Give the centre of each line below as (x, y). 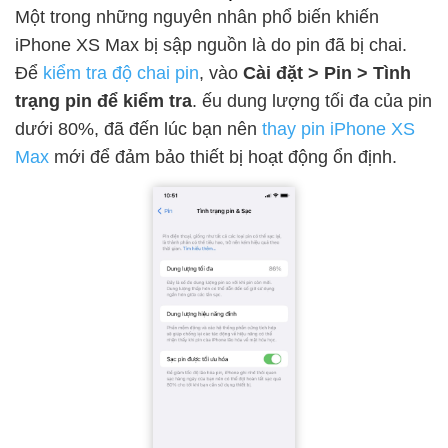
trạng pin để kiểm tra (103, 100)
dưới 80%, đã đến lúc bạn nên (138, 128)
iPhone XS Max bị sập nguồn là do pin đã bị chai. (211, 44)
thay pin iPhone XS (338, 128)
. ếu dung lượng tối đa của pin (312, 100)
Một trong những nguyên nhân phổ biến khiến (197, 16)
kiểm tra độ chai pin (121, 72)
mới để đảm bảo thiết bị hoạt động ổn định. (223, 156)
